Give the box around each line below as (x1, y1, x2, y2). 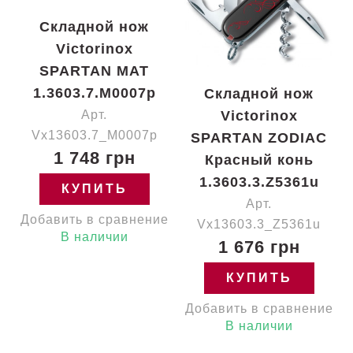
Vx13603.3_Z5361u (197, 217, 321, 231)
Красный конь (204, 152, 314, 168)
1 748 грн (53, 148, 136, 168)
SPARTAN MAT (39, 63, 149, 79)
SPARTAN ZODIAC (191, 130, 327, 146)
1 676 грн (217, 237, 300, 257)
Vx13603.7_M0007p (31, 128, 158, 142)
